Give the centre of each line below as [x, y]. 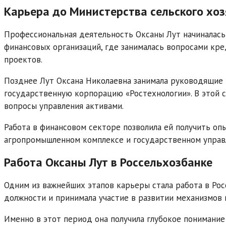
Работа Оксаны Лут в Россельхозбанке [108, 162]
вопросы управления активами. [64, 106]
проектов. [23, 59]
